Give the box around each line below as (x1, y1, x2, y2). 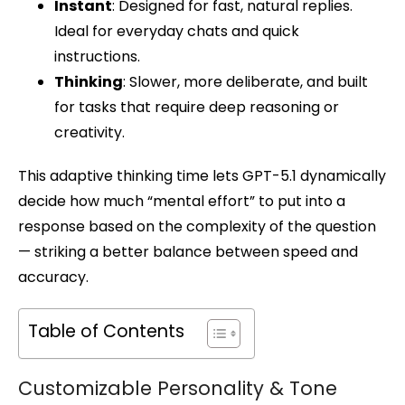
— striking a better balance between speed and (18, 240, 358, 262)
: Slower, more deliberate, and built (123, 71, 368, 92)
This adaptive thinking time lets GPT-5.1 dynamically (18, 165, 386, 186)
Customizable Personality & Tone (18, 374, 337, 401)
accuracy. (18, 266, 89, 287)
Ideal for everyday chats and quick (54, 20, 299, 42)
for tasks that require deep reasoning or (54, 96, 339, 118)
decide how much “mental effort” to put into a (18, 190, 345, 212)
